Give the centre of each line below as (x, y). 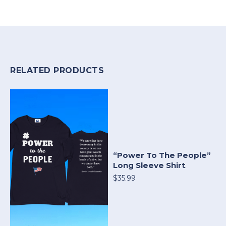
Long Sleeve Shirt (149, 165)
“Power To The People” (162, 155)
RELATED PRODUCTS (57, 70)
